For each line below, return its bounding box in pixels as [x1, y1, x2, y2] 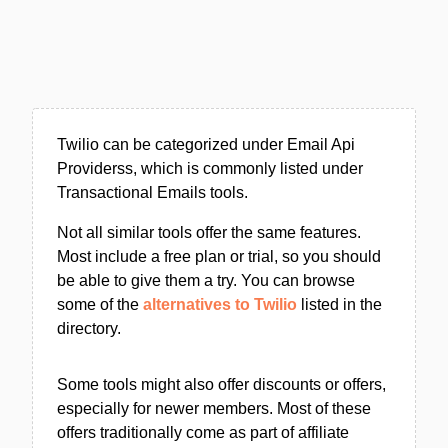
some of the [57, 296, 143, 313]
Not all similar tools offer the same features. [57, 224, 361, 241]
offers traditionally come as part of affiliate [57, 424, 349, 441]
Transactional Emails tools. [57, 184, 248, 201]
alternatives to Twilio [143, 296, 297, 313]
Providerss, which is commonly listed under [57, 160, 363, 177]
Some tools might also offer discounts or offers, [57, 376, 386, 393]
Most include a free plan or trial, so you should [57, 248, 381, 265]
